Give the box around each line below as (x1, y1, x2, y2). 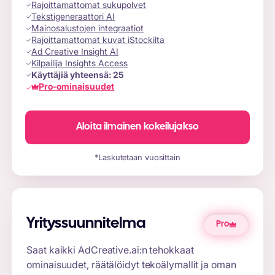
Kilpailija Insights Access (31, 58, 128, 69)
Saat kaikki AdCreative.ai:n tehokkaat (26, 244, 194, 256)
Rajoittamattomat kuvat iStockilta (31, 34, 165, 45)
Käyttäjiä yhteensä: (31, 69, 114, 80)
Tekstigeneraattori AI (31, 11, 115, 22)
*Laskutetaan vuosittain (95, 152, 180, 162)
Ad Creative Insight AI (31, 46, 119, 57)
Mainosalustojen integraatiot (31, 23, 144, 34)
